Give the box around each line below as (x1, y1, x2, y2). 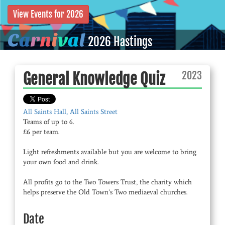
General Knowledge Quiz (23, 70, 165, 88)
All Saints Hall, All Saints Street (23, 107, 118, 116)
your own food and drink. (23, 158, 98, 166)
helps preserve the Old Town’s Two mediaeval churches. (23, 188, 187, 196)
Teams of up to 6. (23, 118, 74, 126)
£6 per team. (23, 128, 59, 136)
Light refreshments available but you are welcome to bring (23, 148, 196, 156)
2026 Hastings (88, 34, 152, 49)
